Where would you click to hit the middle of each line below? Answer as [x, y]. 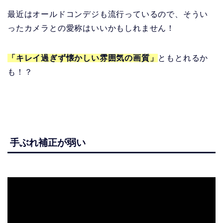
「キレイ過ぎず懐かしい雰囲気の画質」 [83, 58]
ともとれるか [183, 58]
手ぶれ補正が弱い [48, 143]
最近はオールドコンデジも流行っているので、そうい [108, 14]
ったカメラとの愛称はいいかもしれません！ [91, 28]
